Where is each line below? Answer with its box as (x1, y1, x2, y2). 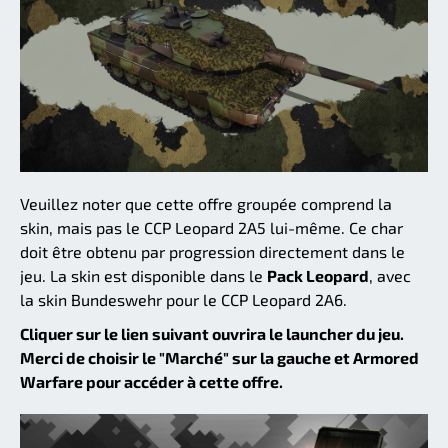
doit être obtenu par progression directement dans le (20, 241, 405, 261)
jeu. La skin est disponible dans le (20, 265, 267, 285)
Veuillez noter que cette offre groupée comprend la (20, 193, 392, 213)
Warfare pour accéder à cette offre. (20, 371, 283, 391)
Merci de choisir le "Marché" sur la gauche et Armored (20, 347, 419, 367)
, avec (369, 265, 411, 285)
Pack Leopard (267, 265, 369, 285)
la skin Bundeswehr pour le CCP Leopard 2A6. (20, 289, 347, 309)
